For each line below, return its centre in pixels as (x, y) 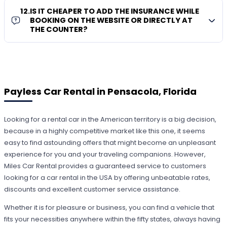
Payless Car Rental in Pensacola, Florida (101, 91)
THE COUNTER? (59, 30)
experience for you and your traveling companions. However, (105, 155)
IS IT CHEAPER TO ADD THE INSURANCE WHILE (115, 11)
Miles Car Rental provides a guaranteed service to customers (105, 166)
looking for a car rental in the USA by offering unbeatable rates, (107, 178)
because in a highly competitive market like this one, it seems (105, 131)
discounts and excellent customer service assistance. (92, 190)
